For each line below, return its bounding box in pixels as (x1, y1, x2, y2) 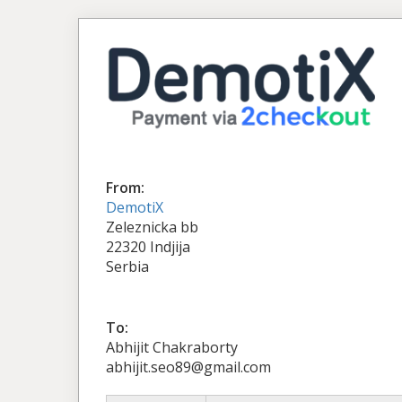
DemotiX (106, 197, 163, 217)
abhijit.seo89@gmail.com (106, 356, 271, 377)
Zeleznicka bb (106, 216, 198, 237)
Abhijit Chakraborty (106, 336, 238, 357)
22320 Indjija (106, 236, 190, 257)
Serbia (106, 256, 149, 276)
